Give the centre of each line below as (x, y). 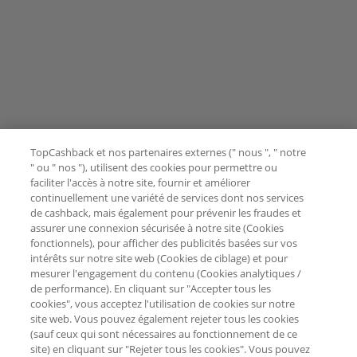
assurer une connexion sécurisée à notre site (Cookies (157, 228)
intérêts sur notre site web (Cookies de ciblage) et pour (159, 258)
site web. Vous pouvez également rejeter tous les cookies (165, 319)
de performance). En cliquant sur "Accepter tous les (151, 288)
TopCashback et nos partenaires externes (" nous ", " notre (169, 152)
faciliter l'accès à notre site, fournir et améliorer (141, 182)
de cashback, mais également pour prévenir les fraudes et (166, 213)
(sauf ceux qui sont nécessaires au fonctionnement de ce (164, 334)
